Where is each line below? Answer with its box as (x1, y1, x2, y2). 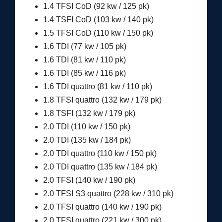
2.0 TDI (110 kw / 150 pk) (43, 122, 130, 131)
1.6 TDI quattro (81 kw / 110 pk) (43, 82, 152, 91)
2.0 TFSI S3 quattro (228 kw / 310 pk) (43, 189, 173, 198)
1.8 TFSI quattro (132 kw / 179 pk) (43, 95, 162, 104)
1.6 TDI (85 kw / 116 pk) (43, 68, 126, 77)
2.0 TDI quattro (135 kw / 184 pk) (43, 162, 157, 171)
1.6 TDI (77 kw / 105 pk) (43, 42, 126, 51)
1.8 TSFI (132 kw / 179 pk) (43, 109, 135, 117)
